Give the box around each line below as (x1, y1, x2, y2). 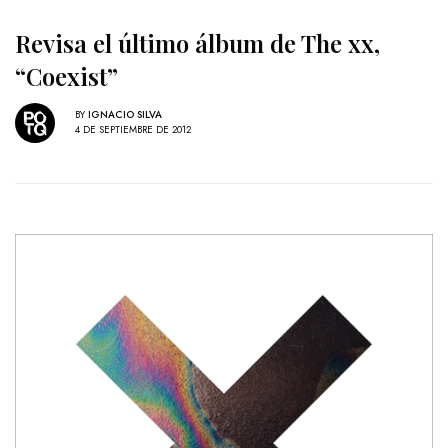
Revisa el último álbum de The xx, (15, 26, 380, 59)
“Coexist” (15, 59, 118, 92)
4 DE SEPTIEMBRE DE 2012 (75, 122, 191, 138)
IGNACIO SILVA (88, 107, 162, 123)
